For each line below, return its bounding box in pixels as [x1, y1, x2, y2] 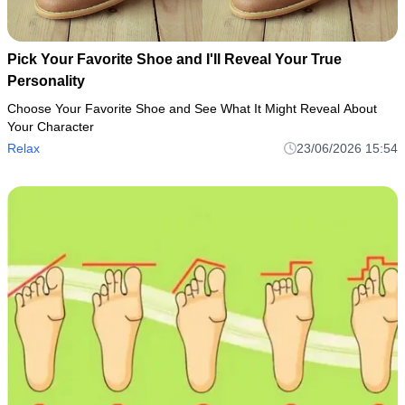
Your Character [7, 119, 94, 135]
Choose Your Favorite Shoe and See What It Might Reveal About [7, 101, 377, 117]
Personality [7, 73, 85, 89]
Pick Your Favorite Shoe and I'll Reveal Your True [7, 52, 342, 68]
